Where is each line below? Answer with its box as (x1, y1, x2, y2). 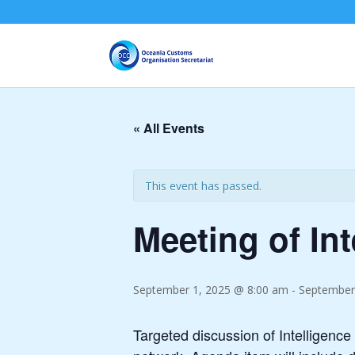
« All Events (133, 119, 204, 137)
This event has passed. (145, 178, 261, 193)
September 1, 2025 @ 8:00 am (133, 282, 288, 297)
